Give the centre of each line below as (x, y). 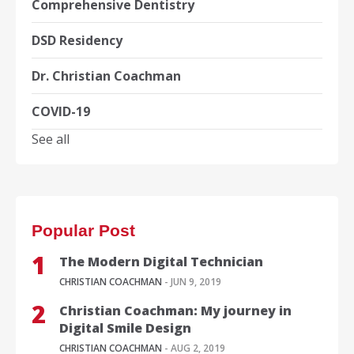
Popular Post (83, 231)
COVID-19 (61, 112)
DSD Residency (77, 41)
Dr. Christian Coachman (106, 76)
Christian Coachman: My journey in (175, 311)
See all (51, 139)
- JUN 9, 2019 (192, 282)
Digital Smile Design (125, 328)
